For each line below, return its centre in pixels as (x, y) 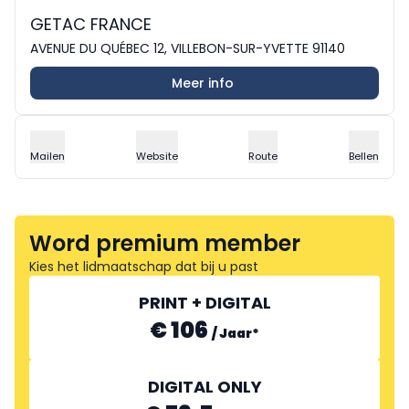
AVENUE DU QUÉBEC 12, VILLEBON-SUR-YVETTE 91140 (188, 48)
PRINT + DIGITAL (204, 302)
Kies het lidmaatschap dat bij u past (144, 266)
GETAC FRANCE (91, 24)
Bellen (363, 156)
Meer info (203, 83)
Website (157, 156)
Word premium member (165, 243)
